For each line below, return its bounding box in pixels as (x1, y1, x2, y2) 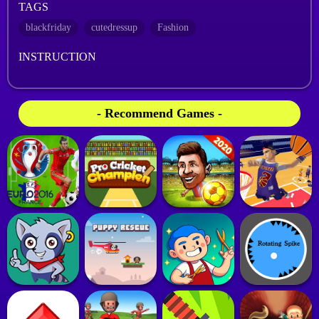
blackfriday (26, 22, 71, 33)
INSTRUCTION (19, 51, 96, 63)
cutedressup (91, 22, 137, 33)
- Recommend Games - (97, 106, 222, 120)
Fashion (157, 22, 189, 33)
